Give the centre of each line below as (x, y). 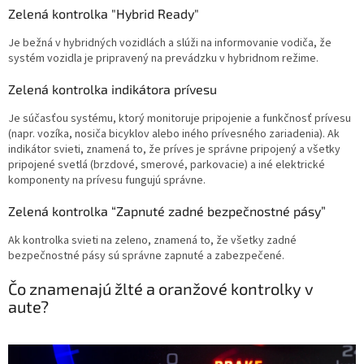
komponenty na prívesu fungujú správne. (109, 181)
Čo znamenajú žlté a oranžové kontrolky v (161, 289)
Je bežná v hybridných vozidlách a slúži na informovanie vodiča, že (170, 43)
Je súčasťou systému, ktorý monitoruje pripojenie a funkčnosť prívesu (180, 119)
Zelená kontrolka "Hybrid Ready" (104, 14)
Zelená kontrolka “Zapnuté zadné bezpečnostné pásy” (167, 211)
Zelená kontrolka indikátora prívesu (113, 89)
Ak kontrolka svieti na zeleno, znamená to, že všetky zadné (152, 241)
